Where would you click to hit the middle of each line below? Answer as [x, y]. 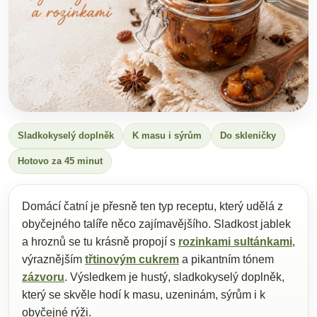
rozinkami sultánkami [235, 241]
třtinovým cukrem [132, 259]
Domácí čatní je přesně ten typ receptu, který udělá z [152, 206]
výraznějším [53, 259]
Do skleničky [248, 135]
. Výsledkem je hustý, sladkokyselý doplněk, [174, 277]
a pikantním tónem [226, 259]
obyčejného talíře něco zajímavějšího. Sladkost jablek [156, 224]
